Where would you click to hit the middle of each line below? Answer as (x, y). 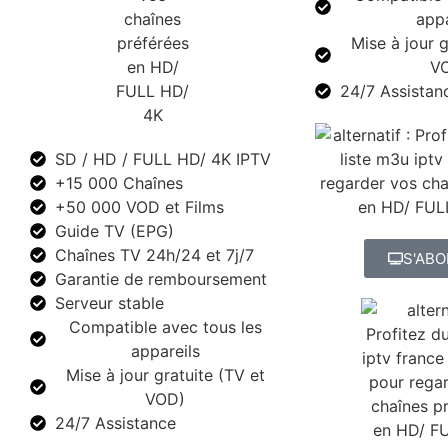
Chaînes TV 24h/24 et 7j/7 (154, 254)
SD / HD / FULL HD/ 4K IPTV (163, 158)
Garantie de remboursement (161, 278)
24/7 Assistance (115, 422)
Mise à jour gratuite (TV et (165, 374)
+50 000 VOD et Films (139, 206)
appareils (165, 350)
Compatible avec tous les (165, 326)
